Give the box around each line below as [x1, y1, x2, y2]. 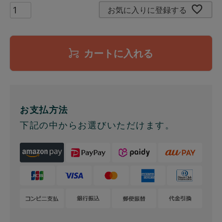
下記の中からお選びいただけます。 [20, 120, 174, 131]
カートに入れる [84, 48, 153, 60]
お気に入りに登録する [108, 4, 187, 15]
